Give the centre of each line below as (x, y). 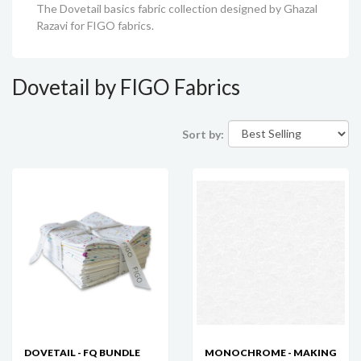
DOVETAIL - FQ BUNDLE (82, 352)
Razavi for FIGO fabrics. (96, 25)
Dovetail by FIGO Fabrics (126, 87)
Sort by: (203, 134)
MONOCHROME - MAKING (270, 352)
